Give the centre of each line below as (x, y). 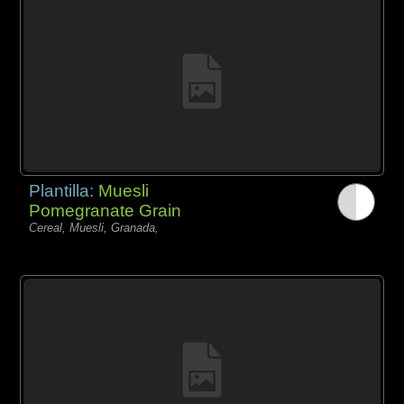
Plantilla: (64, 190)
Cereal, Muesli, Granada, (94, 227)
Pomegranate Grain (106, 210)
